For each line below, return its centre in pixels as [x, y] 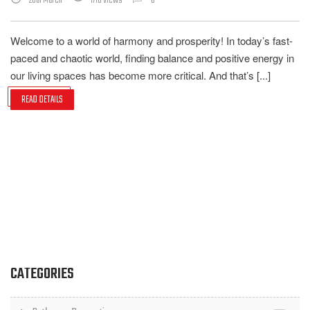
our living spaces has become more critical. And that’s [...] [140, 75]
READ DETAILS [42, 100]
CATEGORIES [42, 274]
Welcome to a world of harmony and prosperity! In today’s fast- [152, 40]
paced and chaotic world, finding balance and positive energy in [152, 58]
